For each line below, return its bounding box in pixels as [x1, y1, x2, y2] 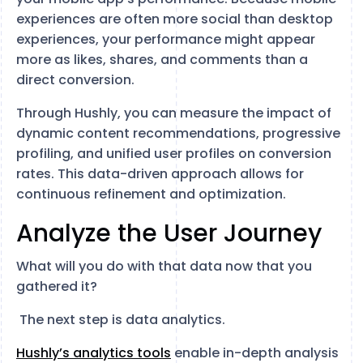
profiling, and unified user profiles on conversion [16, 144, 331, 163]
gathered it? [16, 277, 97, 296]
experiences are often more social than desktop [16, 10, 333, 28]
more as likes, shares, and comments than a [16, 50, 308, 69]
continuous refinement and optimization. [16, 185, 286, 203]
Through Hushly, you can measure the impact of [16, 104, 331, 122]
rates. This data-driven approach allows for [16, 164, 304, 183]
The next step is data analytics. [16, 310, 225, 329]
